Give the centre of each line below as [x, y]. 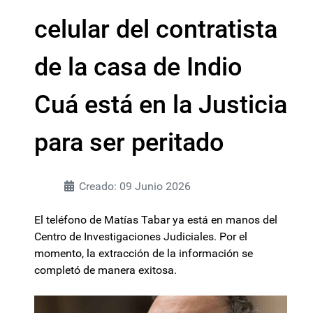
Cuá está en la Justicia [161, 105]
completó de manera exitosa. [105, 270]
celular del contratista [156, 29]
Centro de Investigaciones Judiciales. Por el [141, 236]
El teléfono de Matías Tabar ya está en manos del [156, 220]
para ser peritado [129, 143]
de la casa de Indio [138, 67]
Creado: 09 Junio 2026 [135, 186]
